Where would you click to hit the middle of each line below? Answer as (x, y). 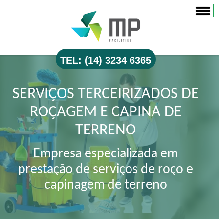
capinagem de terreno (106, 186)
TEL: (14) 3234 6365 (106, 60)
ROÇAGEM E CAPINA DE (106, 113)
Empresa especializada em (106, 154)
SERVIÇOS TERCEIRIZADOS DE (106, 95)
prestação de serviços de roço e (106, 170)
